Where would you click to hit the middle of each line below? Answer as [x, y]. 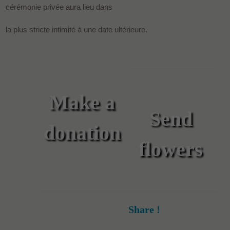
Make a [82, 102]
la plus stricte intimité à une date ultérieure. [77, 29]
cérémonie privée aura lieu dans [59, 7]
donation [82, 132]
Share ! [144, 210]
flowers [171, 149]
